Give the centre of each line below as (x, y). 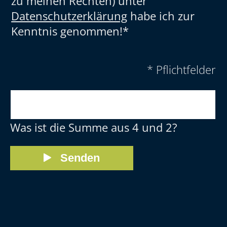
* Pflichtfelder (181, 69)
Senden (80, 158)
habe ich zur (161, 15)
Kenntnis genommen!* (70, 31)
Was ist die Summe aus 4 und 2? (94, 127)
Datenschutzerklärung (69, 15)
